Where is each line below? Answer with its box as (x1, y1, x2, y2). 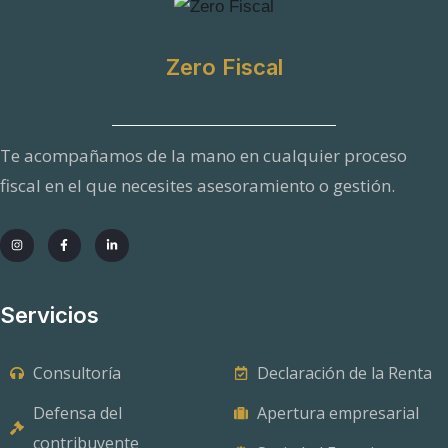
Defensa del (32, 402, 122, 425)
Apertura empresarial (256, 402, 419, 425)
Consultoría (32, 362, 121, 385)
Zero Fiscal (165, 53, 283, 80)
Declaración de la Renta (256, 362, 432, 385)
